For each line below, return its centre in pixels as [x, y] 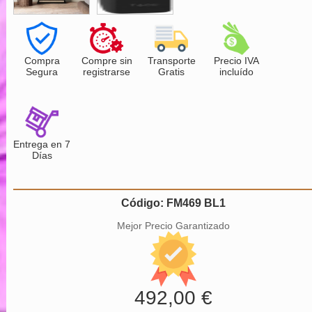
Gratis [172, 71]
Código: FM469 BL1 [174, 203]
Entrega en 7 [42, 144]
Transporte [171, 60]
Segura [42, 71]
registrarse [107, 71]
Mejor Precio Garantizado [174, 225]
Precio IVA [236, 60]
